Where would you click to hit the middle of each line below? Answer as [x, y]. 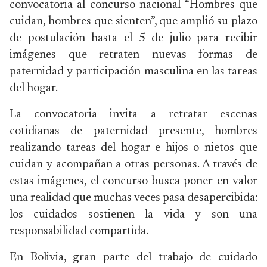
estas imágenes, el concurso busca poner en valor [133, 181]
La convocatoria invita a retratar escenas [133, 114]
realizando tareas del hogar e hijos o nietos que [133, 148]
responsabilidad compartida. [79, 231]
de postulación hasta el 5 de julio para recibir [133, 38]
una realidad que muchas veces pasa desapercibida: [133, 198]
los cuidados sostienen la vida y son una [133, 215]
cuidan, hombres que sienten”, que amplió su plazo [133, 21]
